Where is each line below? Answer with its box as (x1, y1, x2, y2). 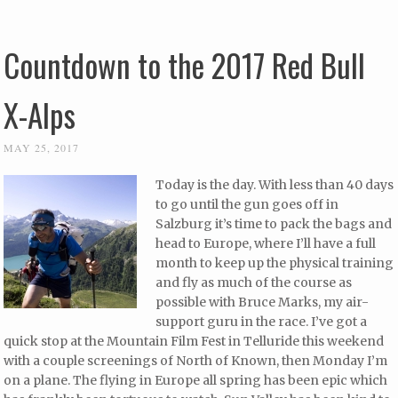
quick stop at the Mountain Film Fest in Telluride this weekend (4, 332, 385, 349)
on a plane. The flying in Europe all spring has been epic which (4, 371, 388, 388)
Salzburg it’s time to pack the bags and (155, 215, 393, 232)
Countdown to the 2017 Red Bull (4, 41, 366, 88)
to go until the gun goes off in (155, 195, 339, 212)
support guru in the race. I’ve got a (155, 313, 368, 330)
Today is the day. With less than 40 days (155, 176, 394, 193)
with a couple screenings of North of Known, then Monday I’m (4, 352, 388, 369)
